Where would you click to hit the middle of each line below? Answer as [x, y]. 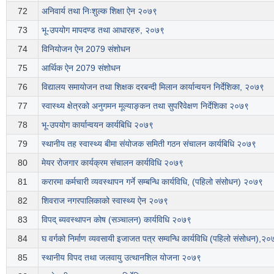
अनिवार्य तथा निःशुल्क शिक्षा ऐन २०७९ [99, 11]
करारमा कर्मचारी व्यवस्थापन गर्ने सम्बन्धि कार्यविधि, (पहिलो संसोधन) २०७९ [152, 181]
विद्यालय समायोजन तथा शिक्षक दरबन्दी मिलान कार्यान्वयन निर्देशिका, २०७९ [153, 87]
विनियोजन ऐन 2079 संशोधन [86, 49]
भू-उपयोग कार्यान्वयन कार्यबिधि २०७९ [98, 124]
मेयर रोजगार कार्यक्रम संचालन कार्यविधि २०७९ [113, 162]
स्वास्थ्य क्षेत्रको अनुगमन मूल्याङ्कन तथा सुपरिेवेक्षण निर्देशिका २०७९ [145, 106]
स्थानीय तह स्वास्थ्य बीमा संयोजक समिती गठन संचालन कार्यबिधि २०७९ [149, 143]
